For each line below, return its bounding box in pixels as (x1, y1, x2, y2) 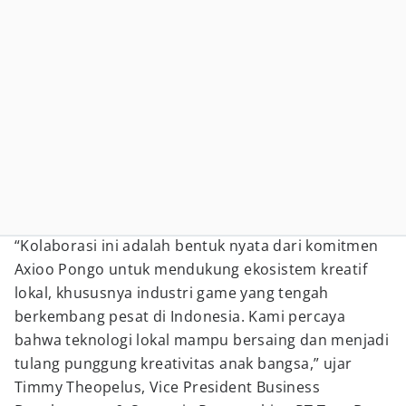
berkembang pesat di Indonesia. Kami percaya (14, 306, 346, 326)
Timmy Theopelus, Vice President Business (14, 377, 320, 397)
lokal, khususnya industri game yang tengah (14, 283, 329, 303)
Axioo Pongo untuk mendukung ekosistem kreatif (14, 259, 367, 279)
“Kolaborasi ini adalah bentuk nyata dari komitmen (14, 236, 379, 256)
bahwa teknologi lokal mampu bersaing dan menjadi (14, 330, 390, 350)
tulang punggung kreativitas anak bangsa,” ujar (14, 353, 353, 373)
